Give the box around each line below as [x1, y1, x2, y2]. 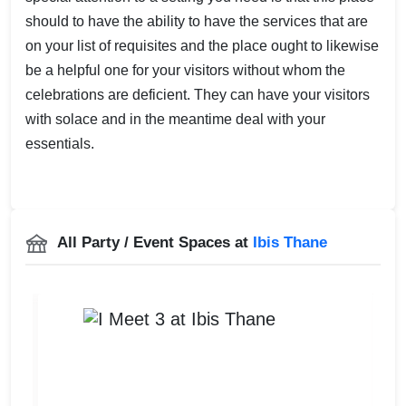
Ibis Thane [253, 233, 327, 251]
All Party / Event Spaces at [57, 233, 248, 251]
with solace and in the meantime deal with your [25, 111, 325, 127]
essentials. [25, 135, 94, 151]
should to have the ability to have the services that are [25, 13, 368, 29]
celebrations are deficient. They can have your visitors [25, 86, 370, 102]
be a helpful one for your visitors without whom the [25, 62, 345, 78]
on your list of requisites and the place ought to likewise [25, 37, 379, 53]
